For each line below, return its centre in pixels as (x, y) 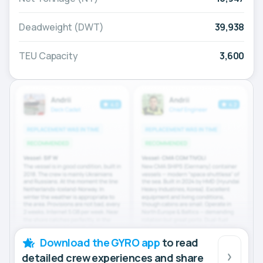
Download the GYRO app (100, 242)
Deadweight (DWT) (61, 27)
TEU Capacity (49, 56)
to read (179, 242)
